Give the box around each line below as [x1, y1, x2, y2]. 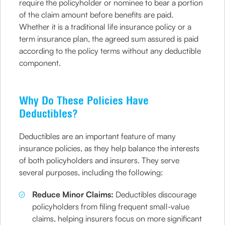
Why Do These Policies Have [19, 93, 149, 107]
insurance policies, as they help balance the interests [19, 143, 200, 153]
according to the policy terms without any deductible [19, 46, 201, 56]
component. [19, 58, 61, 68]
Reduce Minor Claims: [32, 189, 116, 199]
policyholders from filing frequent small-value [32, 201, 190, 211]
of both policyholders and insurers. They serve [19, 155, 180, 165]
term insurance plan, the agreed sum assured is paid [19, 34, 199, 44]
